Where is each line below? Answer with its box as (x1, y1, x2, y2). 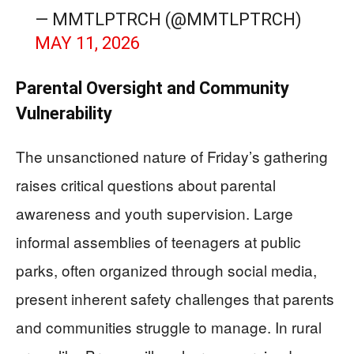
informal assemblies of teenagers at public (16, 231, 301, 252)
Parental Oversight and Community (16, 78, 289, 98)
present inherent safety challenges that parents (16, 288, 334, 309)
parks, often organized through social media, (16, 259, 317, 281)
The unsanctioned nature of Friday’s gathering (16, 145, 328, 167)
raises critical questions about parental (16, 174, 276, 195)
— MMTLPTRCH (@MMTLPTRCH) (34, 9, 302, 29)
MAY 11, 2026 (34, 33, 140, 53)
